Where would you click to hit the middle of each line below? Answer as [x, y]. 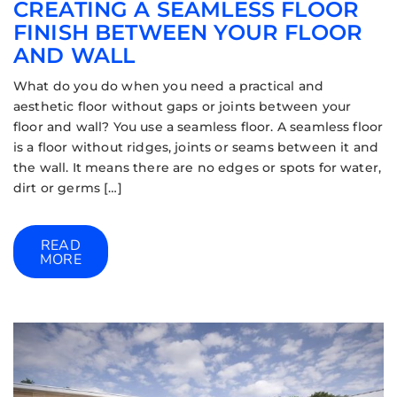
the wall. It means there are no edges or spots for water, [198, 167]
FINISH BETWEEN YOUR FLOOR [188, 32]
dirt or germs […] [68, 187]
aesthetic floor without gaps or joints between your [183, 106]
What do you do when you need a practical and [169, 86]
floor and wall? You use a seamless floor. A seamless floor [198, 126]
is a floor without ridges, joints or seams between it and [196, 147]
